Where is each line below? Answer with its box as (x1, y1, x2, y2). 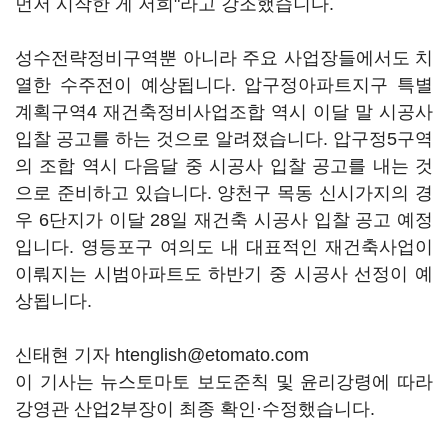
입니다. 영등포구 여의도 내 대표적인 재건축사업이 (15, 237, 433, 257)
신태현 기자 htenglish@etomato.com (15, 345, 309, 365)
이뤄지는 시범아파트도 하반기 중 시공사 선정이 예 (15, 264, 433, 284)
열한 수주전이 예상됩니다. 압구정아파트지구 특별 (15, 75, 433, 95)
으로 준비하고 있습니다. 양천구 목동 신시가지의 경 (15, 183, 433, 203)
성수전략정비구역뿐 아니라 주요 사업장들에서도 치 (15, 48, 433, 68)
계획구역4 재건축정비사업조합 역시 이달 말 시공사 (15, 102, 433, 122)
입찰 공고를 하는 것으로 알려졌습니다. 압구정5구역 (15, 129, 433, 149)
